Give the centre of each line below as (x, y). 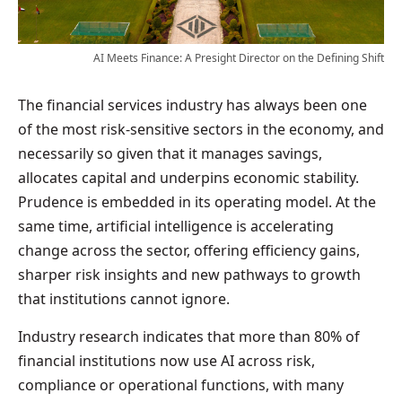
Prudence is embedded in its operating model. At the (197, 201)
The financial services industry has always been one (192, 105)
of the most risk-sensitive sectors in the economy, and (201, 129)
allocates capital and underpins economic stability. (188, 177)
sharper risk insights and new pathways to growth (189, 274)
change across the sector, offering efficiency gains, (189, 250)
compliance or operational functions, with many (181, 385)
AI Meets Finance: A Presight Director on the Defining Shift (239, 57)
